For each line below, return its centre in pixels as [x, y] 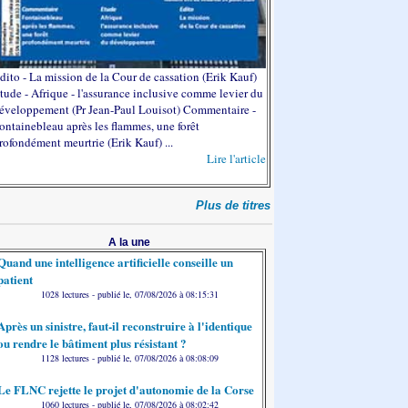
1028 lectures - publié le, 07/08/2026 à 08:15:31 [129, 294]
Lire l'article [236, 158]
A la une [129, 242]
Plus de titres [233, 205]
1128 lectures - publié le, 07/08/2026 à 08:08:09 [129, 358]
